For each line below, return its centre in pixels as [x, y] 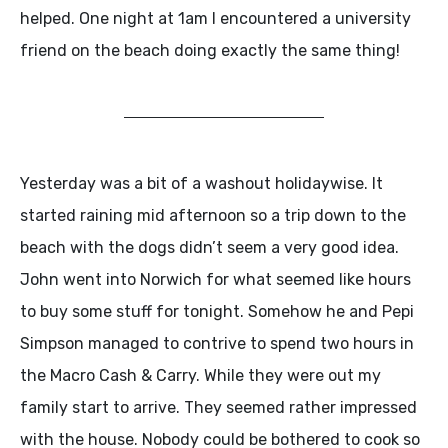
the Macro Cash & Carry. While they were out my [200, 375]
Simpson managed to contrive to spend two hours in [217, 343]
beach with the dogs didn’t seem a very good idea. [209, 247]
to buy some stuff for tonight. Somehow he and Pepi [217, 311]
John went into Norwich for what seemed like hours [215, 279]
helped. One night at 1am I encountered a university [215, 18]
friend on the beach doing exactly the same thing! [210, 50]
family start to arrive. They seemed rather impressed [218, 407]
